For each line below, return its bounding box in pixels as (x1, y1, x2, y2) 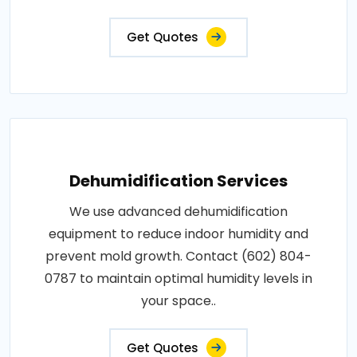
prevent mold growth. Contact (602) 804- (45, 247, 312, 265)
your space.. (141, 292, 216, 310)
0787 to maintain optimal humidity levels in (45, 269, 312, 288)
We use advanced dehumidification (69, 202, 288, 221)
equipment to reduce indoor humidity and (49, 225, 308, 243)
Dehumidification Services (69, 170, 288, 192)
